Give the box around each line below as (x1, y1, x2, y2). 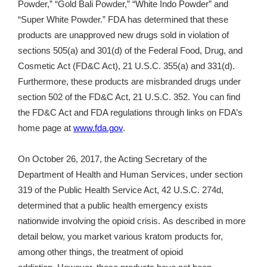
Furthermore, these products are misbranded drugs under (18, 77, 241, 87)
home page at (18, 123, 73, 133)
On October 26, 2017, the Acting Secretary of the (18, 154, 207, 164)
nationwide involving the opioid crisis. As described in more (18, 216, 246, 226)
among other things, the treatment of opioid (18, 247, 183, 257)
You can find (193, 92, 240, 103)
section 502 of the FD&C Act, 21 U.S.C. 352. (18, 92, 193, 103)
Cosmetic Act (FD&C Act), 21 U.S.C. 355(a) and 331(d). (18, 61, 235, 72)
